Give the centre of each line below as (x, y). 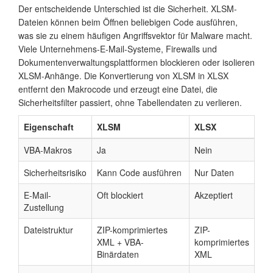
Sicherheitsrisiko (55, 173)
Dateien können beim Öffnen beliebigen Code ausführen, (128, 22)
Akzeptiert (214, 195)
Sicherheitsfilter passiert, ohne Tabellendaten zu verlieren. (130, 103)
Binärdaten (118, 254)
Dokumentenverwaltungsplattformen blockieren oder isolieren (136, 62)
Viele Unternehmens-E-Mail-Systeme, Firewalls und (118, 49)
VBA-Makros (48, 150)
